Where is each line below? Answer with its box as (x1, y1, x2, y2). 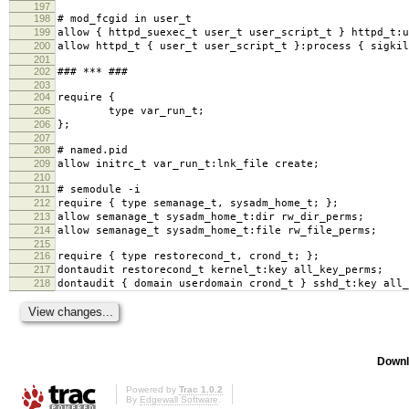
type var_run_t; (58, 104, 204, 117)
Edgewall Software (140, 394, 218, 405)
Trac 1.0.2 (179, 384, 223, 395)
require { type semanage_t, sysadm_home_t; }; (58, 196, 339, 209)
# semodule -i (58, 183, 141, 195)
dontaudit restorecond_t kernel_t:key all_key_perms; (58, 263, 383, 276)
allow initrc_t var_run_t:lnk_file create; (58, 157, 320, 170)
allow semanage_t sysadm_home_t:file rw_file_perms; (58, 224, 377, 236)
